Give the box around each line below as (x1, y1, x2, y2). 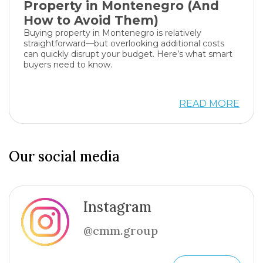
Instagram (83, 198, 151, 216)
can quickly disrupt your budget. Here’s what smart (23, 49, 232, 59)
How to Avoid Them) (23, 13, 159, 28)
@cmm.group (83, 223, 158, 238)
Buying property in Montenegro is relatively (23, 28, 201, 38)
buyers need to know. (23, 59, 112, 70)
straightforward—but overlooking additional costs (23, 38, 224, 49)
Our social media (9, 147, 120, 166)
